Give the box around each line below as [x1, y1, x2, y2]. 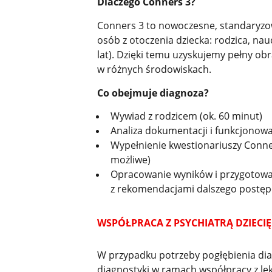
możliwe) [110, 153, 151, 167]
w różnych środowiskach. [97, 63, 211, 76]
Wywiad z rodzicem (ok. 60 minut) [110, 109, 262, 123]
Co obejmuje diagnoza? [97, 86, 209, 100]
